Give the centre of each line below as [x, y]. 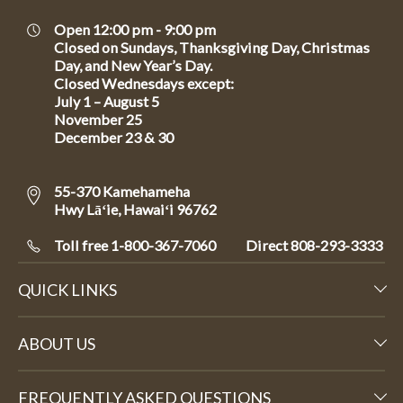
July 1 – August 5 [108, 102]
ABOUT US [57, 344]
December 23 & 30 [114, 138]
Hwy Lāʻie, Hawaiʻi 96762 [135, 210]
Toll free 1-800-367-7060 [135, 246]
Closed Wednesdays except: [145, 84]
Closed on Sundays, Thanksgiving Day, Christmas [212, 48]
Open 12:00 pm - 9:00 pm [135, 30]
